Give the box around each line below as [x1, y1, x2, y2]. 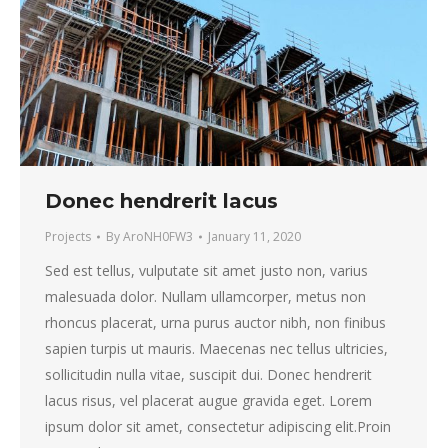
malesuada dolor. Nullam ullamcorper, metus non [45, 286, 366, 306]
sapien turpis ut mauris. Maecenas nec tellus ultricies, [45, 338, 388, 358]
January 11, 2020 [208, 227, 301, 245]
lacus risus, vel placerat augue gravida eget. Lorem [45, 390, 372, 410]
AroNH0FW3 [123, 227, 193, 245]
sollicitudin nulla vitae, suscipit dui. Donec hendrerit [45, 364, 372, 384]
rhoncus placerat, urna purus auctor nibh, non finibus [45, 312, 386, 332]
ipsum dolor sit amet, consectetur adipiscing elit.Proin [45, 416, 391, 436]
